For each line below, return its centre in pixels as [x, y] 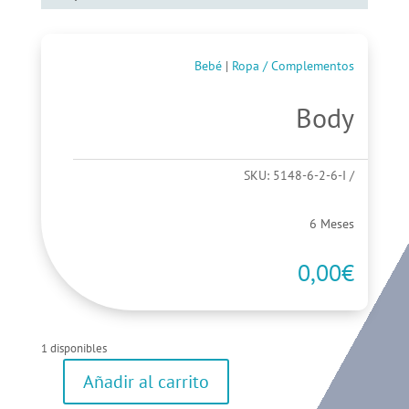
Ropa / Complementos [294, 66]
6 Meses [332, 224]
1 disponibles [73, 349]
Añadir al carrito [146, 382]
